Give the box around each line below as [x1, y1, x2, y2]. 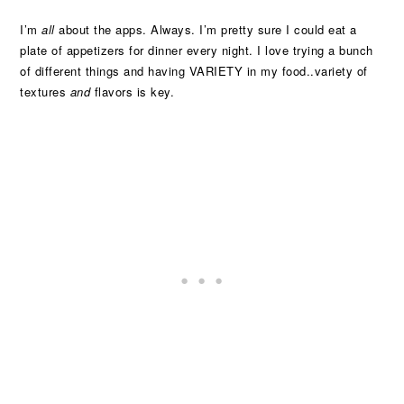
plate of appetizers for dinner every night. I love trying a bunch [20, 41, 373, 59]
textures [20, 83, 70, 100]
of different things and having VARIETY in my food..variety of [20, 62, 368, 79]
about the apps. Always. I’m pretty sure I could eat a [54, 21, 357, 38]
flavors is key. [90, 83, 175, 100]
